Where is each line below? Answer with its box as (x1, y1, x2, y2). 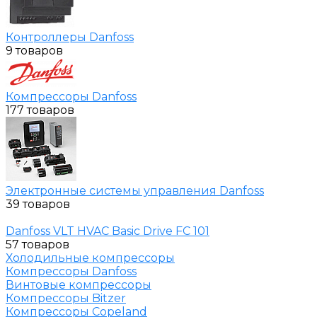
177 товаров (6, 103, 74, 117)
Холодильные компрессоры (6, 250, 175, 265)
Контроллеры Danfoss (6, 30, 134, 44)
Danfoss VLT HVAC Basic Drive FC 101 (6, 224, 209, 238)
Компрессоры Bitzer (6, 291, 126, 305)
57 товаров (6, 237, 69, 251)
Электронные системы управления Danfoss (6, 183, 264, 197)
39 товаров (6, 197, 70, 211)
